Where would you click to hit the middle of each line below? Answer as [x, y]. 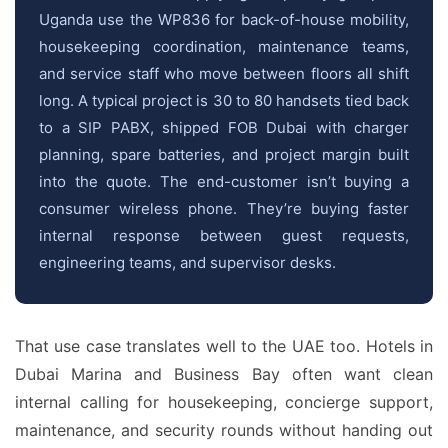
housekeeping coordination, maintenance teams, [224, 46]
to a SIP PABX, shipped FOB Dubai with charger [224, 127]
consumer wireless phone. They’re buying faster [224, 208]
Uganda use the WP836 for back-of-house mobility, [224, 19]
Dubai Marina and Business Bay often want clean [224, 374]
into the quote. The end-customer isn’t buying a [224, 181]
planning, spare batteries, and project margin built [224, 154]
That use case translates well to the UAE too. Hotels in [224, 346]
